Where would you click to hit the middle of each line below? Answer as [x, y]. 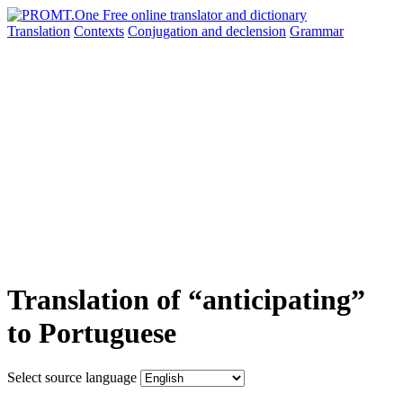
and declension [244, 31]
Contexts [99, 31]
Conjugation [165, 31]
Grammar [317, 31]
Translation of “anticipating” [186, 300]
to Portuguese [92, 333]
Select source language [72, 377]
